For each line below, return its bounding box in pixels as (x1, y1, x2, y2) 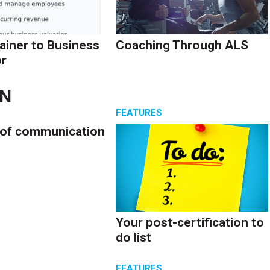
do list (116, 230, 152, 245)
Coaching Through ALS (116, 38, 249, 53)
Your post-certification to (116, 215, 265, 230)
